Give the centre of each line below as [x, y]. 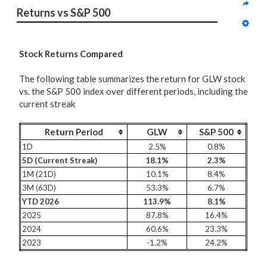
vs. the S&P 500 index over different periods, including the [133, 91]
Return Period [74, 132]
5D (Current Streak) [60, 160]
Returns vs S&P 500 [63, 12]
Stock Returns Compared [71, 54]
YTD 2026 [41, 201]
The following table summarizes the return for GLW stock [132, 79]
